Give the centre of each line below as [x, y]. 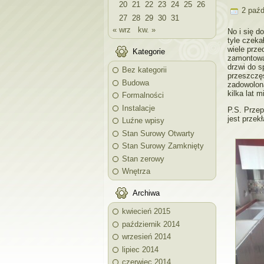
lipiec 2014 [140, 249]
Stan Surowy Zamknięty [163, 146]
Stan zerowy [143, 159]
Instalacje [138, 108]
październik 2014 [151, 224]
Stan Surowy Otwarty [158, 133]
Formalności [143, 95]
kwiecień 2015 [146, 211]
